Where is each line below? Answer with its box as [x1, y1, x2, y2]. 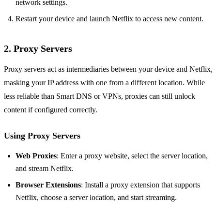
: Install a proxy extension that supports [81, 181, 200, 189]
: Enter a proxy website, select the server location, [57, 152, 208, 160]
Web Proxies [15, 152, 57, 160]
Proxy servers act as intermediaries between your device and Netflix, [4, 65, 213, 74]
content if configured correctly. [4, 106, 97, 114]
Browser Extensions [15, 181, 81, 189]
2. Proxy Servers [4, 43, 72, 54]
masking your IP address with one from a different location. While [4, 78, 205, 87]
